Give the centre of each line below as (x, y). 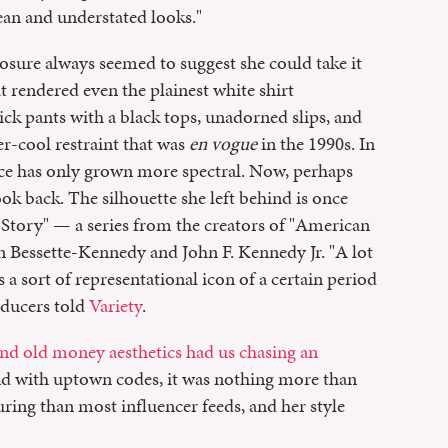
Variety (115, 306)
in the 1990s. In (316, 144)
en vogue (223, 144)
